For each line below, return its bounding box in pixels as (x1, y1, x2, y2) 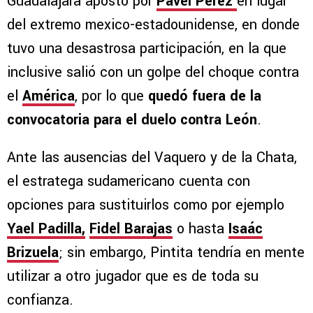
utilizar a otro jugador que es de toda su (7, 266, 259, 287)
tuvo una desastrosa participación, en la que (7, 38, 286, 59)
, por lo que (75, 86, 148, 107)
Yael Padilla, (7, 219, 85, 240)
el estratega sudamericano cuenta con (7, 171, 250, 192)
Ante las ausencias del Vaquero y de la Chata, (7, 147, 297, 168)
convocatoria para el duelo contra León (7, 110, 257, 131)
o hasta (173, 219, 228, 240)
